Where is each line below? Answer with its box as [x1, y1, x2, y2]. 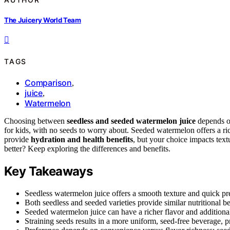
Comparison [25, 78, 72, 88]
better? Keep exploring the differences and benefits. [4, 144, 170, 154]
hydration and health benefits [31, 135, 133, 144]
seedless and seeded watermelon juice [67, 117, 196, 126]
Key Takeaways [4, 164, 93, 179]
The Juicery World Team [4, 16, 81, 25]
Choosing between [4, 117, 67, 126]
